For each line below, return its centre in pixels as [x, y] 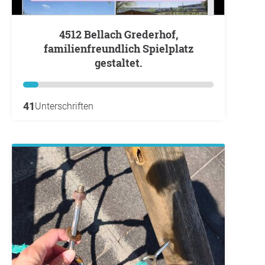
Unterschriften [64, 106]
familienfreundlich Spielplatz [118, 48]
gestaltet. [118, 62]
